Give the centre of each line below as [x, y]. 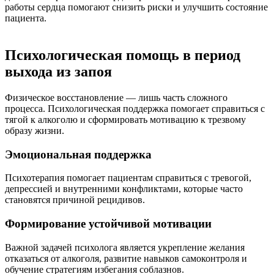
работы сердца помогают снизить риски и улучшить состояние [136, 7]
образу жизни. [35, 131]
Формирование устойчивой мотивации [108, 224]
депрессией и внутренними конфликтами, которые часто [124, 189]
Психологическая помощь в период [123, 55]
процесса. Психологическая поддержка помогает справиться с [135, 109]
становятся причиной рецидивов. [75, 200]
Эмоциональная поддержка [78, 154]
